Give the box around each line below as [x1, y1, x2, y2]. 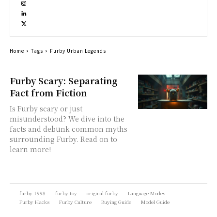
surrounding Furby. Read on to [10, 134, 117, 144]
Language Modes [128, 189, 165, 197]
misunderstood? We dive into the [10, 114, 124, 124]
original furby [87, 189, 118, 197]
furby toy [55, 189, 77, 197]
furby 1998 [19, 189, 46, 197]
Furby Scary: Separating [10, 74, 117, 87]
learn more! [10, 144, 51, 154]
